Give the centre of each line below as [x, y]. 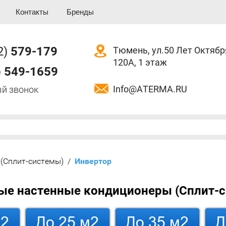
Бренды [80, 12]
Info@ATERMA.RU [150, 89]
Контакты [32, 12]
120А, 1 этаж [140, 62]
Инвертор [91, 161]
